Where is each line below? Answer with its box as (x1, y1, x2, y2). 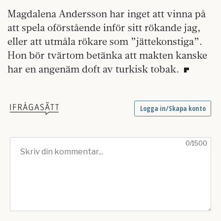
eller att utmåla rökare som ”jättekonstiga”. (7, 35, 202, 48)
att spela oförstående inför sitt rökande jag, (7, 21, 201, 34)
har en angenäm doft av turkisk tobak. (7, 63, 182, 75)
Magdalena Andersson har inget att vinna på (7, 7, 206, 20)
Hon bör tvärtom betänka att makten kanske (7, 49, 207, 62)
